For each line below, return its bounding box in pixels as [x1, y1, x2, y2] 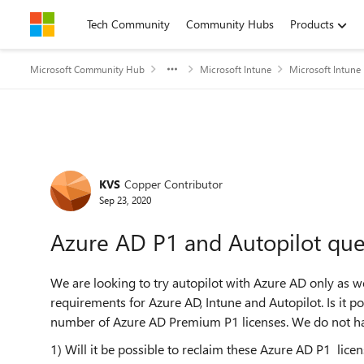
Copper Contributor [124, 175, 223, 192]
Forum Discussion [28, 148, 232, 183]
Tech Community [87, 16, 170, 32]
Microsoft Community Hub [30, 63, 145, 76]
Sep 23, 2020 [99, 193, 151, 206]
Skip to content [46, 16, 122, 32]
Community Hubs [186, 16, 274, 32]
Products [290, 16, 334, 32]
